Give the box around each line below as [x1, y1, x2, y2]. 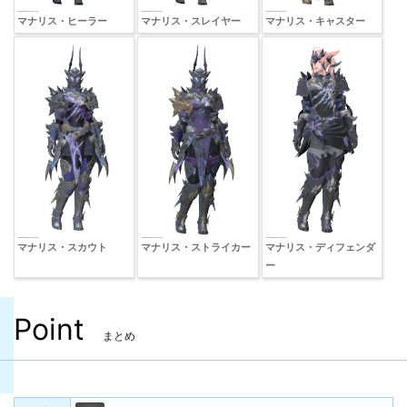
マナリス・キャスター [264, 14, 365, 27]
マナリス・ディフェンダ [264, 240, 375, 253]
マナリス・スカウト [17, 240, 107, 253]
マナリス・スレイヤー [141, 14, 242, 27]
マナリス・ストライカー [141, 240, 252, 253]
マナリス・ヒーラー [17, 14, 107, 27]
